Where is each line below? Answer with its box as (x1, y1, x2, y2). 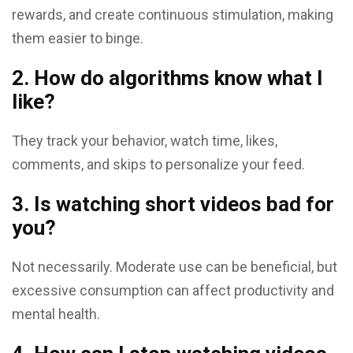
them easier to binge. (12, 30, 143, 46)
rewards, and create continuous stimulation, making (12, 6, 333, 23)
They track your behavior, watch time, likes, (12, 132, 277, 149)
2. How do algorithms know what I (12, 66, 323, 90)
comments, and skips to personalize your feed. (12, 156, 305, 173)
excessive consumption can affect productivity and (12, 282, 334, 299)
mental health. (12, 306, 100, 322)
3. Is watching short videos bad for (12, 192, 334, 216)
